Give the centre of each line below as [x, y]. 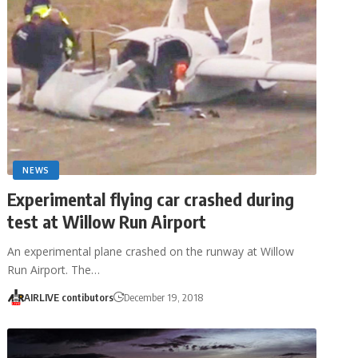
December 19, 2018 [163, 297]
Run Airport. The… [54, 269]
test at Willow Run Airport [107, 221]
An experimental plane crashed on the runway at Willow [151, 251]
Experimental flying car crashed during [151, 199]
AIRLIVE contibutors [68, 297]
